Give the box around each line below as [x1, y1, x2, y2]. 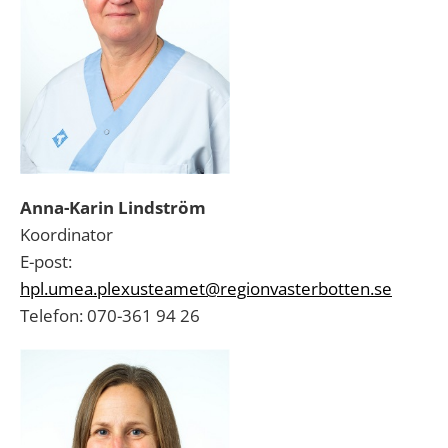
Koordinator [20, 223, 113, 246]
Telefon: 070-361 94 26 [20, 304, 200, 327]
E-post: [20, 250, 72, 273]
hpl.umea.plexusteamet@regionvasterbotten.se [20, 277, 392, 300]
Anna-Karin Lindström [20, 196, 206, 219]
